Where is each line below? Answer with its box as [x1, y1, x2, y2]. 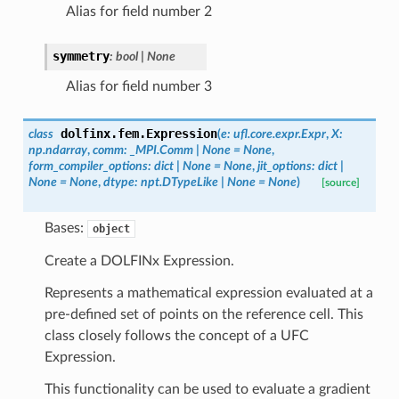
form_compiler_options [28, 159, 148, 173]
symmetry [52, 48, 110, 63]
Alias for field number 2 [65, 4, 212, 19]
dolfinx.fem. [60, 126, 146, 141]
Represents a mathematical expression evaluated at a [44, 285, 373, 300]
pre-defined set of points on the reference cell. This [44, 306, 363, 322]
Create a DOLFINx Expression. [44, 253, 234, 268]
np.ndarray [28, 142, 87, 157]
